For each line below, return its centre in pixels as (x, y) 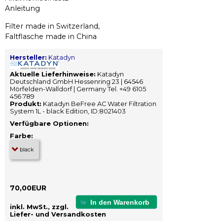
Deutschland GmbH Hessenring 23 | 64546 (76, 81)
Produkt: (26, 104)
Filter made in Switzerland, (52, 26)
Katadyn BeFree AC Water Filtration (99, 104)
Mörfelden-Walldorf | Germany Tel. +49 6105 (78, 89)
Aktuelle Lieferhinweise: (53, 74)
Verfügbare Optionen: (49, 123)
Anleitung (22, 9)
